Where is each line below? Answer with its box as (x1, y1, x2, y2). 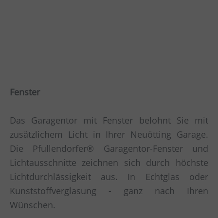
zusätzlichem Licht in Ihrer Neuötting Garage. (10, 128, 208, 141)
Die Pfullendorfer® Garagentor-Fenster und (10, 143, 208, 155)
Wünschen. (10, 199, 55, 211)
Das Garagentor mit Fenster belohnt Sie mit (10, 114, 208, 127)
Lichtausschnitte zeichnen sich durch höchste (10, 157, 208, 169)
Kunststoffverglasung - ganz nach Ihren (10, 185, 208, 197)
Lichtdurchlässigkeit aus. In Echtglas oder (10, 171, 208, 183)
